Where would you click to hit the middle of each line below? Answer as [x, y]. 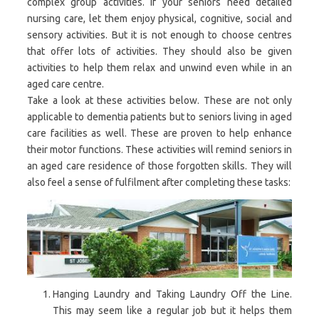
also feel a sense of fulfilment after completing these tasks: [159, 183]
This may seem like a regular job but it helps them [172, 310]
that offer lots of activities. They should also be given [159, 52]
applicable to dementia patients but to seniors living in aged [159, 117]
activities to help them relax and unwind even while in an [159, 68]
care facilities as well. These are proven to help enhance [159, 134]
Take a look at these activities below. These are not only [159, 101]
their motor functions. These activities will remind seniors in [159, 150]
